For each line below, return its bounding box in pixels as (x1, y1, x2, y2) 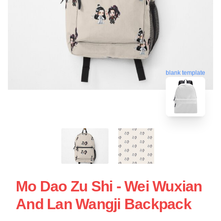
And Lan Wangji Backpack (16, 195, 191, 212)
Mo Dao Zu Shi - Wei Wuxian (16, 178, 202, 194)
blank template (166, 67, 205, 74)
